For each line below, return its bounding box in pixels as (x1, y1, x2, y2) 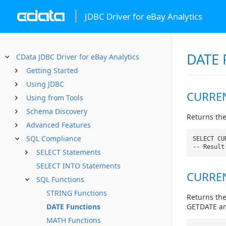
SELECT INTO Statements (36, 161, 121, 171)
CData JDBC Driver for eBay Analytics (16, 52, 139, 62)
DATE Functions (46, 202, 100, 211)
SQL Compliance (26, 134, 81, 143)
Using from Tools (26, 93, 83, 102)
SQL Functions (36, 175, 84, 184)
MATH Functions (46, 215, 101, 225)
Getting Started (26, 66, 78, 75)
